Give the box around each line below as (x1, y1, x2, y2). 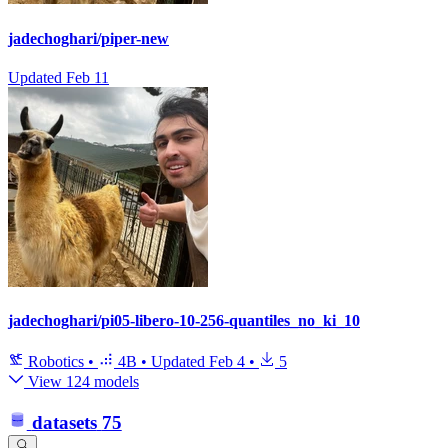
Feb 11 (66, 68, 109, 86)
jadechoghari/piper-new (8, 29, 169, 47)
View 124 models (24, 373, 139, 391)
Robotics (24, 353, 88, 371)
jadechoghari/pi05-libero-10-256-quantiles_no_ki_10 (8, 312, 360, 330)
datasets (31, 411, 97, 433)
